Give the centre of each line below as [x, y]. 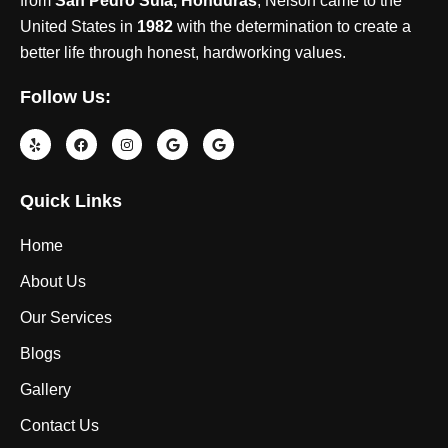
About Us [53, 282]
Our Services [66, 318]
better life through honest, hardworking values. [183, 53]
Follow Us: [65, 97]
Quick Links [71, 201]
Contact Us [59, 426]
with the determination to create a [292, 27]
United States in [78, 27]
